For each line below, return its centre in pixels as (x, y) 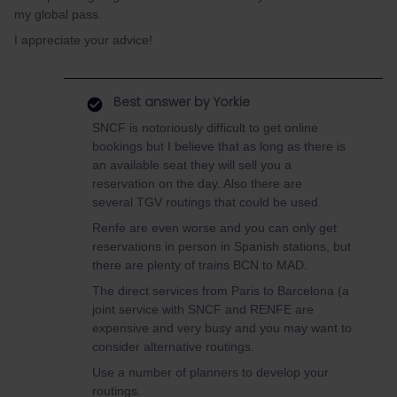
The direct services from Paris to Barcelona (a (221, 291)
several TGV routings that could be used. (207, 202)
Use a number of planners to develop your (210, 372)
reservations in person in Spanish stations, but (222, 246)
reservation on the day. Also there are (197, 183)
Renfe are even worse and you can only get (214, 228)
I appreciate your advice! (83, 40)
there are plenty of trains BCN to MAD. (200, 265)
